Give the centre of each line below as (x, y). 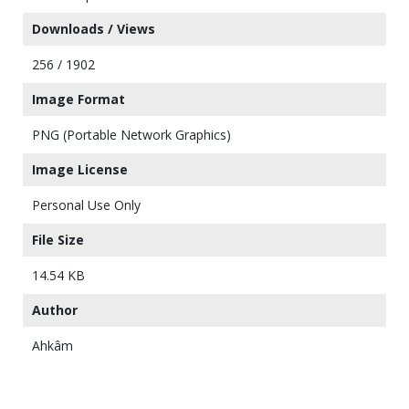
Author (55, 310)
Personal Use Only (86, 205)
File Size (58, 240)
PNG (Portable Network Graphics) (131, 135)
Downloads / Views (94, 29)
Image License (80, 170)
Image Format (79, 100)
